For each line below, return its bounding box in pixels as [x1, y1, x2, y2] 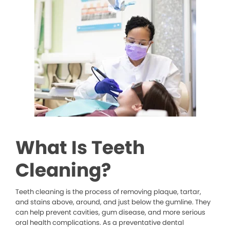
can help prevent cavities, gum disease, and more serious [15, 207, 205, 218]
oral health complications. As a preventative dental [15, 218, 184, 228]
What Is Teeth [15, 135, 145, 161]
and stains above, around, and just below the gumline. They [15, 197, 210, 207]
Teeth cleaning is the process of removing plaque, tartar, [15, 187, 201, 197]
